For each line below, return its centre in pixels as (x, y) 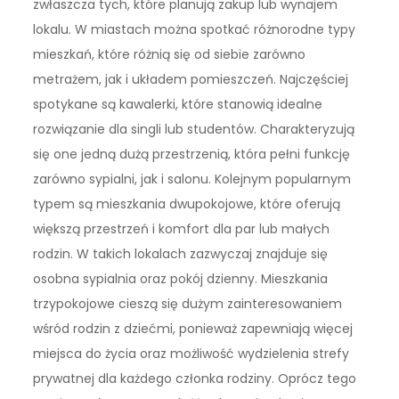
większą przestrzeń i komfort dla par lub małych (182, 228)
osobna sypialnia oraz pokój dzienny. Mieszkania (181, 278)
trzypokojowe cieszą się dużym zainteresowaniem (188, 303)
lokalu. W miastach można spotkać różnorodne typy (195, 29)
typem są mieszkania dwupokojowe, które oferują (187, 204)
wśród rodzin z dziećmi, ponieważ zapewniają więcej (193, 328)
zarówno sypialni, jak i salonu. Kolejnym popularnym (192, 179)
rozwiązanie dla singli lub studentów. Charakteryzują (194, 129)
